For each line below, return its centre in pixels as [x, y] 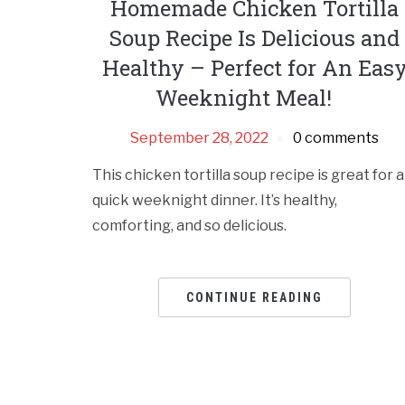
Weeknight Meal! [255, 98]
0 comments [336, 138]
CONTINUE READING [255, 298]
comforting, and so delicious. [189, 226]
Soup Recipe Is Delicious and [255, 38]
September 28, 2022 [200, 138]
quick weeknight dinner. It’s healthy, [215, 201]
